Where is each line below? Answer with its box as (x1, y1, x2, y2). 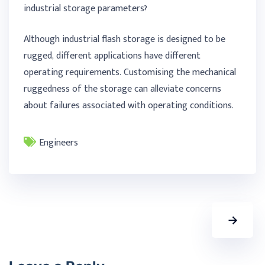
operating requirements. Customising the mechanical (24, 64, 236, 81)
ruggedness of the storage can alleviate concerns (24, 81, 221, 98)
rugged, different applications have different (24, 48, 201, 64)
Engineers (39, 135, 78, 151)
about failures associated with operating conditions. (24, 98, 234, 114)
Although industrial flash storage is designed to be (24, 31, 225, 48)
